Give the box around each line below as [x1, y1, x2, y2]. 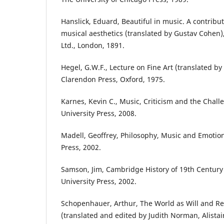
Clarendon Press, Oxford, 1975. [61, 74, 165, 84]
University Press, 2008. [61, 108, 136, 118]
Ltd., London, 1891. [61, 40, 124, 50]
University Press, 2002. [61, 176, 136, 186]
